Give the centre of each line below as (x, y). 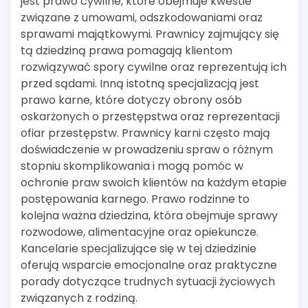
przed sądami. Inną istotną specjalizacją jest (140, 83)
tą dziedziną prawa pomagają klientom (126, 50)
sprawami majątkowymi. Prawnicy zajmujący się (150, 34)
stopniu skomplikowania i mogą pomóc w (132, 166)
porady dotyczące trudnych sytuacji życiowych (148, 281)
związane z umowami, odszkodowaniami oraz (142, 17)
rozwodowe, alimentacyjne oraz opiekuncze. (140, 232)
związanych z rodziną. (79, 298)
